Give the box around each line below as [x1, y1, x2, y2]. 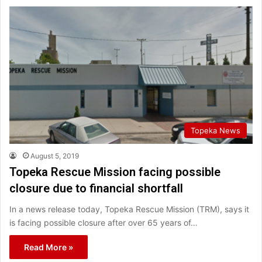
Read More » [24, 242, 73, 252]
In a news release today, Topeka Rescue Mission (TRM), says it [9, 204, 249, 214]
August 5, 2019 [30, 151, 79, 160]
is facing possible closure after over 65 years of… [9, 217, 198, 227]
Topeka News [191, 125, 240, 135]
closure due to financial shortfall [9, 181, 183, 195]
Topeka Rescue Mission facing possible [9, 164, 220, 179]
